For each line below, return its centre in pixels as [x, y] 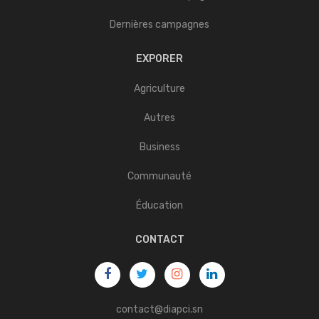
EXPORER [159, 59]
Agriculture [159, 89]
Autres [159, 118]
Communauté [159, 176]
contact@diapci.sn [159, 309]
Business [159, 147]
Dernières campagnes [159, 25]
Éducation [159, 205]
